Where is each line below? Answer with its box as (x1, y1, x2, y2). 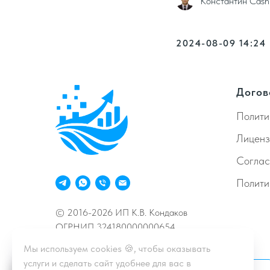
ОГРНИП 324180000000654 (55, 221, 175, 233)
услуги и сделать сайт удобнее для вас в (24, 257, 191, 269)
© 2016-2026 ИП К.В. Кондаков (55, 207, 187, 219)
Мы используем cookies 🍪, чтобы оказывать (24, 242, 210, 254)
